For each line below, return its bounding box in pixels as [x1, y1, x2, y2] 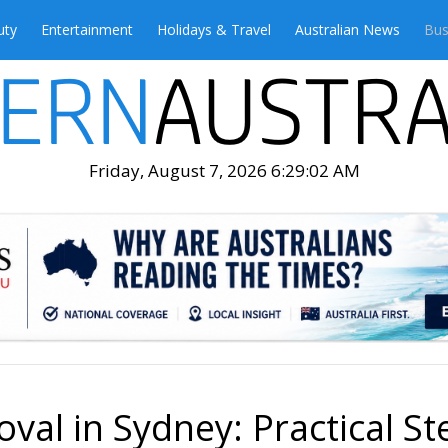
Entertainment [41, 20, 133, 39]
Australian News [295, 20, 400, 39]
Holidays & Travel [157, 20, 271, 39]
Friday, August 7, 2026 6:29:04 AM [88, 159, 360, 182]
